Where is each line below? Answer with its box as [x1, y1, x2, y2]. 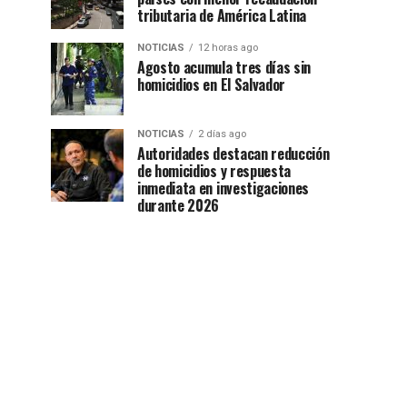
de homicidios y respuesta [137, 160, 291, 183]
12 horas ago [198, 42, 258, 55]
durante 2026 [137, 194, 220, 217]
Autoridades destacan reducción [137, 143, 330, 165]
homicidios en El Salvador [137, 74, 285, 96]
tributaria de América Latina [137, 5, 307, 27]
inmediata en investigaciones [137, 177, 310, 200]
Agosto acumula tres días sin [137, 56, 312, 79]
